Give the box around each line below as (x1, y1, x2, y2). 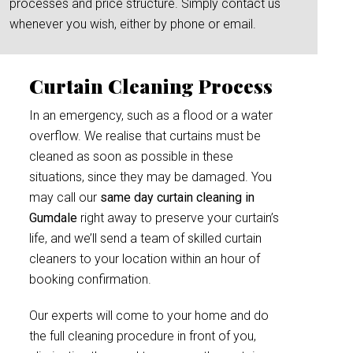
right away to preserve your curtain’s (77, 210, 279, 225)
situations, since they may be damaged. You (29, 169, 272, 184)
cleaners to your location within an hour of (29, 251, 260, 266)
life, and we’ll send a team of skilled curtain (29, 231, 262, 246)
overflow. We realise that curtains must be (29, 128, 261, 143)
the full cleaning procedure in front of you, (29, 329, 256, 344)
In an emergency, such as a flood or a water (29, 108, 273, 123)
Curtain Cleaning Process (29, 72, 273, 98)
